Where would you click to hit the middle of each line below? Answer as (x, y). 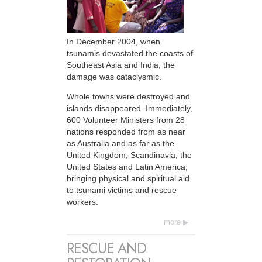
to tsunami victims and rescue (122, 190)
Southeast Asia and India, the (121, 65)
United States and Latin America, (127, 167)
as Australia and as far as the (120, 144)
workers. (82, 202)
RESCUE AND (106, 248)
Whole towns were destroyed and (128, 97)
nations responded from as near (126, 132)
